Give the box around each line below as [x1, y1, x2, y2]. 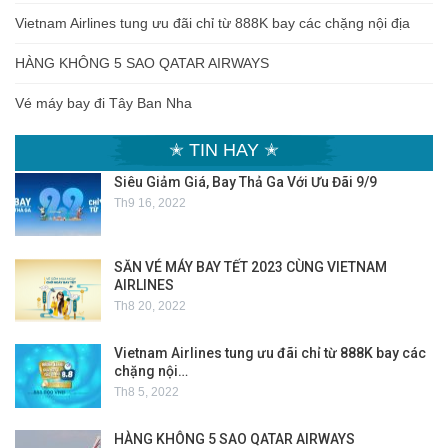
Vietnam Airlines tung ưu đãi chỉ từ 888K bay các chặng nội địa [15, 14, 410, 31]
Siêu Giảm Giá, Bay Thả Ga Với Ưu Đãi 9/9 [114, 173, 377, 190]
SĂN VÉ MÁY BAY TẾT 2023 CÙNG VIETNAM [114, 259, 387, 276]
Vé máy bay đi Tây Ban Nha [15, 94, 192, 111]
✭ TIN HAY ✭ [169, 139, 279, 160]
